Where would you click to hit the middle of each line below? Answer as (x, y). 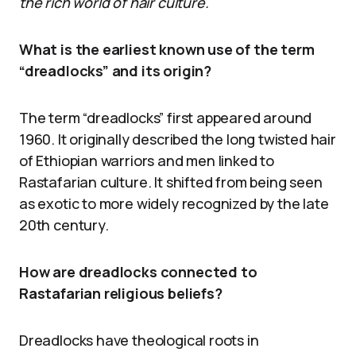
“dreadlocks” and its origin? (115, 71)
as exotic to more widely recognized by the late (174, 204)
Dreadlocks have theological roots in (139, 341)
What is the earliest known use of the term (167, 50)
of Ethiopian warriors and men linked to (147, 161)
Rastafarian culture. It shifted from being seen (171, 182)
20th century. (64, 225)
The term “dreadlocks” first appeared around (166, 118)
